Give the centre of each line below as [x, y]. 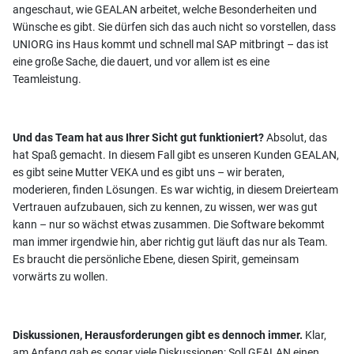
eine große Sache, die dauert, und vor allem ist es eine [141, 61]
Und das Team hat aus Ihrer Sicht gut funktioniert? [139, 137]
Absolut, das [297, 137]
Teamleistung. [48, 79]
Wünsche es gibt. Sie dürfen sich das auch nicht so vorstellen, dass [174, 26]
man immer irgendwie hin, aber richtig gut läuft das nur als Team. [170, 241]
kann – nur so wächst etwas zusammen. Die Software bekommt [169, 224]
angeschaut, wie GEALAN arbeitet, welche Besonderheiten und [165, 9]
